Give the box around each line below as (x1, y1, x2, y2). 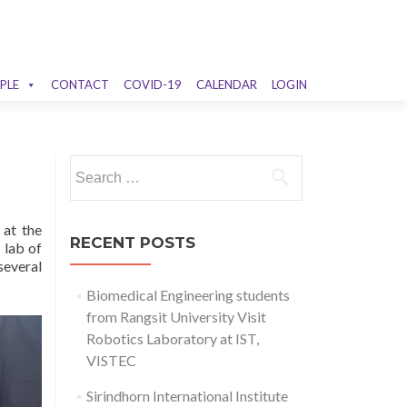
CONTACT (51, 77, 109, 92)
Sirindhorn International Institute (85, 387, 288, 404)
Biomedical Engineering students (85, 286, 290, 303)
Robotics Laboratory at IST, (85, 330, 259, 347)
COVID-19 (124, 77, 182, 92)
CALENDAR (196, 77, 257, 92)
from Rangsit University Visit (85, 308, 266, 325)
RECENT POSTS (70, 233, 195, 252)
